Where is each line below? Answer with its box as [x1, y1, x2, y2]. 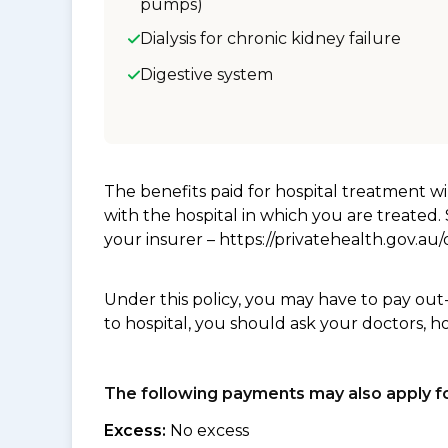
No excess [166, 421, 249, 440]
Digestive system [140, 65, 273, 84]
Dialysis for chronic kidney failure [140, 29, 401, 48]
